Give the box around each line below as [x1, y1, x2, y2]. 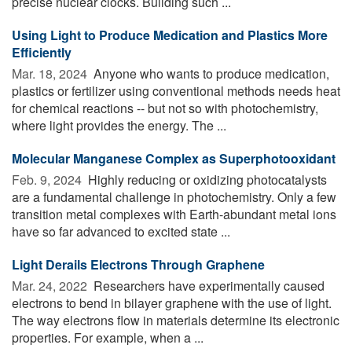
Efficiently [12, 43, 71, 62]
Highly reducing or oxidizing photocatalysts [85, 170, 327, 189]
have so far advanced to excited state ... [12, 222, 230, 241]
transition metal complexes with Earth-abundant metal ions [12, 205, 336, 224]
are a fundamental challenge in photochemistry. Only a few [12, 188, 336, 207]
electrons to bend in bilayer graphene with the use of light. [12, 294, 332, 313]
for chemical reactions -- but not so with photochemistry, [12, 99, 318, 118]
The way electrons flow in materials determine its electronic [12, 311, 339, 330]
